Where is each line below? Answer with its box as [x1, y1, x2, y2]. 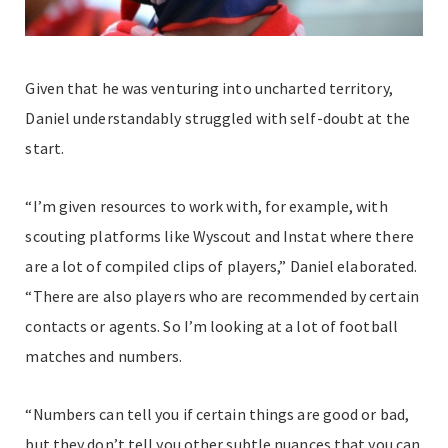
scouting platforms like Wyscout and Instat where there [25, 226, 414, 247]
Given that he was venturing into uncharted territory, [25, 78, 393, 99]
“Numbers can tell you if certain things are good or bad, [25, 404, 410, 425]
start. [25, 138, 65, 159]
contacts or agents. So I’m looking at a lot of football [25, 316, 398, 337]
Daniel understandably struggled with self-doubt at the [25, 108, 410, 129]
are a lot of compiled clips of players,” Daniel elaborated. [25, 256, 418, 277]
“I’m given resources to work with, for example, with [25, 196, 388, 217]
